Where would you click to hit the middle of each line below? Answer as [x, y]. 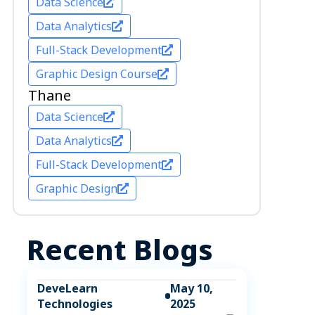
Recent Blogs [120, 249]
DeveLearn [67, 288]
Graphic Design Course [96, 74]
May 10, [192, 288]
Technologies [75, 304]
